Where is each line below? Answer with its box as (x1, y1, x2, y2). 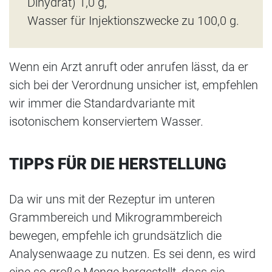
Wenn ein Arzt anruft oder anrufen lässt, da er (9, 59, 248, 75)
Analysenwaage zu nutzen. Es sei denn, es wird (9, 246, 256, 262)
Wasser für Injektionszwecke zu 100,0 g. (27, 13, 239, 29)
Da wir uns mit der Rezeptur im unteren (9, 192, 215, 207)
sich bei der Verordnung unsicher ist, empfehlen (9, 78, 258, 93)
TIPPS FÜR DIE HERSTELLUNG (9, 155, 226, 174)
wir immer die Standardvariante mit (9, 96, 195, 111)
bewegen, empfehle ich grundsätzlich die (9, 228, 222, 243)
